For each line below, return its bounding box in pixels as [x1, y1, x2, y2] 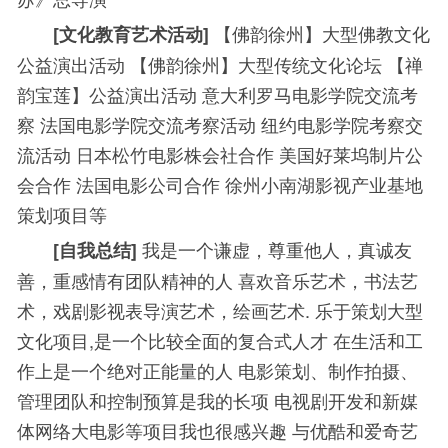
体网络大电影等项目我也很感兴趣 [17, 416, 292, 443]
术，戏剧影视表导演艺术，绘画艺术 [17, 296, 305, 323]
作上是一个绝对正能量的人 [17, 356, 238, 383]
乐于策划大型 [315, 296, 423, 323]
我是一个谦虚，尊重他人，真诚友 [142, 235, 412, 262]
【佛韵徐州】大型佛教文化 [214, 19, 430, 46]
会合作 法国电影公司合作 [17, 170, 225, 197]
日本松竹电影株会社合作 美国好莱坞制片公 [76, 140, 423, 167]
